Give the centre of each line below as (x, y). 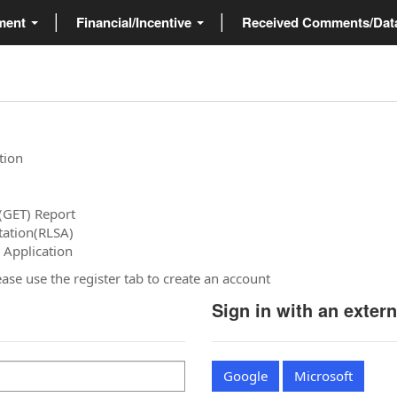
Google (245, 375)
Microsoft (323, 375)
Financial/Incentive (136, 22)
